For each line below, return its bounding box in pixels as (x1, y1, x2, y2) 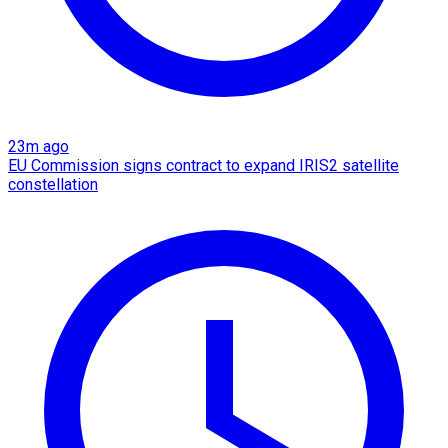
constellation (8, 174, 98, 194)
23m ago (8, 136, 69, 156)
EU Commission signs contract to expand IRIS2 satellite (8, 155, 399, 175)
